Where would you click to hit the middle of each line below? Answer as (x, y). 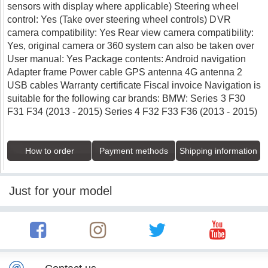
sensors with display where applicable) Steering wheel (123, 6)
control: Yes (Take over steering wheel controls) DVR (119, 19)
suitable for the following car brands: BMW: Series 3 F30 (126, 98)
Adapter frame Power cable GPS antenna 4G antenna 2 (125, 72)
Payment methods (134, 151)
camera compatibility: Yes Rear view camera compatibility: (130, 33)
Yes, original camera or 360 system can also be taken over (131, 46)
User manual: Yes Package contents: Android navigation (127, 59)
